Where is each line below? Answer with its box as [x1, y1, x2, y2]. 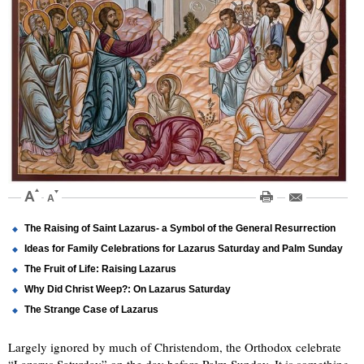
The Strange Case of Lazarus [24, 304, 158, 316]
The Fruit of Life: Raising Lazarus [24, 263, 176, 275]
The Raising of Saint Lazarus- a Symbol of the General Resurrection [24, 223, 336, 235]
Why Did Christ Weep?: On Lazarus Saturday [24, 284, 231, 296]
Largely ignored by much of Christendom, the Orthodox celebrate [8, 339, 341, 356]
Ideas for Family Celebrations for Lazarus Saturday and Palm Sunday [24, 243, 343, 255]
